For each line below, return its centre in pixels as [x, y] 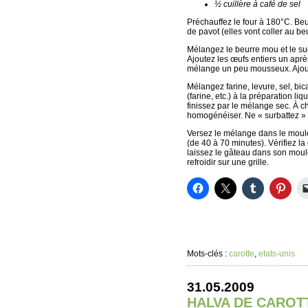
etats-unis [277, 254]
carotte [242, 254]
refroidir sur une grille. [228, 162]
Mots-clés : [208, 254]
